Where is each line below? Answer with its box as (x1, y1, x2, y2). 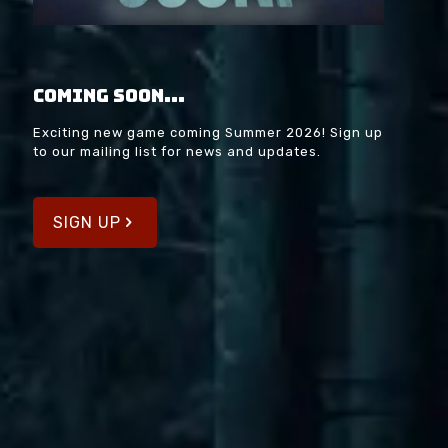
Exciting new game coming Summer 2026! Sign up (33, 124, 383, 140)
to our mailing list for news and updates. (33, 143, 321, 159)
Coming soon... (33, 83, 185, 107)
